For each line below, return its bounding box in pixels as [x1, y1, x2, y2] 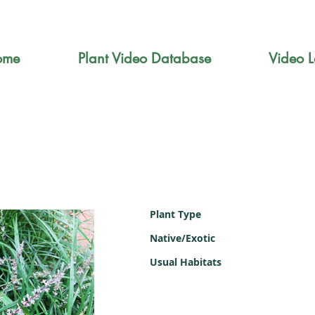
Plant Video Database [77, 49, 211, 67]
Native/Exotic [150, 231, 215, 245]
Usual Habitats [150, 255, 221, 269]
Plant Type [150, 207, 201, 221]
